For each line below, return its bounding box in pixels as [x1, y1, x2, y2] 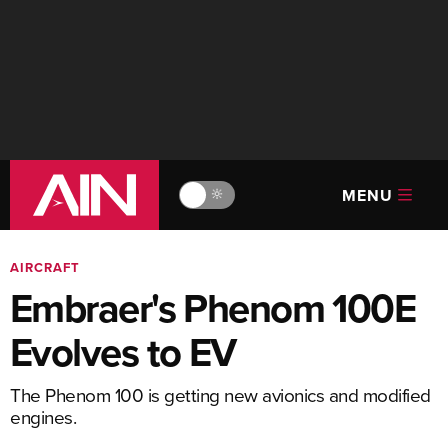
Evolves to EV [10, 323, 236, 381]
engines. [10, 403, 76, 430]
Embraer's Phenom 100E [10, 279, 416, 337]
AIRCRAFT [10, 258, 80, 277]
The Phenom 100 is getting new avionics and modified [10, 381, 431, 408]
